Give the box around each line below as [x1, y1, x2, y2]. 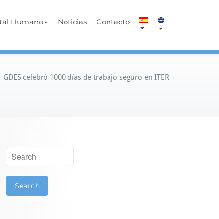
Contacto [96, 17, 130, 26]
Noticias [58, 17, 87, 26]
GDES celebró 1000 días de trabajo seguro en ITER [3, 73, 169, 82]
